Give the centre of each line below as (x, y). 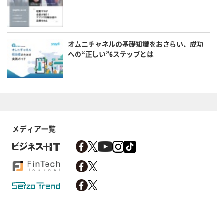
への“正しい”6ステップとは (111, 54)
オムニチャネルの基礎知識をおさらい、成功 (136, 44)
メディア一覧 (34, 129)
